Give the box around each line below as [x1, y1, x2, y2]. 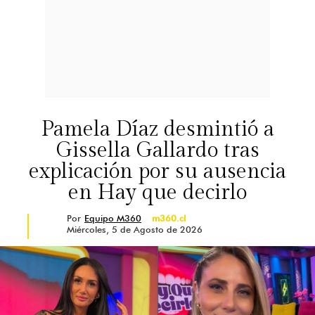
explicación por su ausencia [29, 159, 286, 184]
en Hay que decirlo [68, 180, 247, 205]
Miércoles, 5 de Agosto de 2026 [67, 224, 202, 235]
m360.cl [152, 212, 186, 224]
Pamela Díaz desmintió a [41, 117, 274, 142]
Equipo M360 [84, 212, 141, 224]
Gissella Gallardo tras [56, 138, 259, 163]
